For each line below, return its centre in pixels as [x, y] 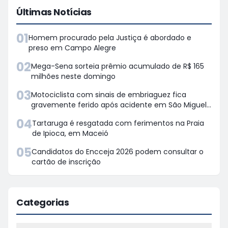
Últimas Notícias [54, 12]
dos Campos [54, 115]
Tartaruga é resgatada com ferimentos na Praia [118, 123]
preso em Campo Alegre [72, 48]
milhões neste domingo [73, 76]
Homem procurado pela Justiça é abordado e [110, 37]
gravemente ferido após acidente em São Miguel [119, 105]
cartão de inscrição [66, 162]
